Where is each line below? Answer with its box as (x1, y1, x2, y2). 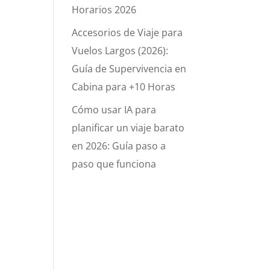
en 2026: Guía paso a (72, 139, 166, 152)
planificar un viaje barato (72, 121, 185, 134)
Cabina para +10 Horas (72, 80, 176, 93)
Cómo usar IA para (72, 103, 157, 116)
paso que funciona (72, 157, 157, 171)
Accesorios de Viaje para (72, 26, 183, 39)
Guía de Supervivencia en (72, 62, 187, 75)
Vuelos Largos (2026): (72, 44, 169, 57)
